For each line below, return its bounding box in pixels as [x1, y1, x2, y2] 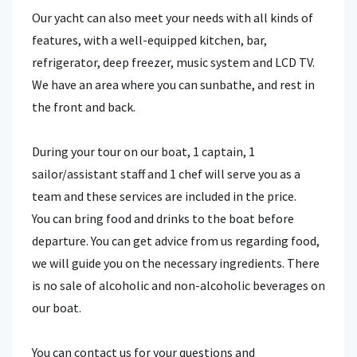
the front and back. [32, 99, 135, 116]
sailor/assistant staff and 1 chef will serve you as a [32, 166, 300, 182]
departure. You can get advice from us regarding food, [32, 233, 320, 249]
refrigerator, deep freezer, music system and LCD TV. [32, 54, 315, 71]
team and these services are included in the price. [32, 188, 299, 205]
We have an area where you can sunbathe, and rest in [32, 76, 315, 93]
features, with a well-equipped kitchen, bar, [32, 32, 267, 49]
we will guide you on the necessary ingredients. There [32, 255, 320, 272]
